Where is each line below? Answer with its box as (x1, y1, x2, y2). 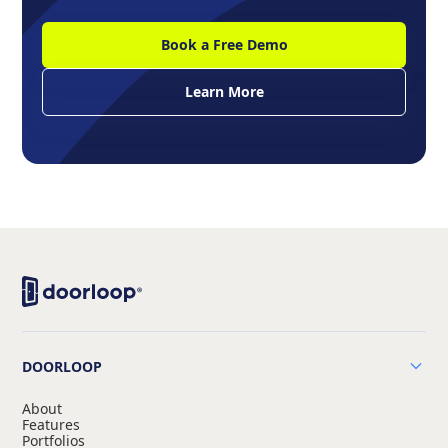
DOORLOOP (22, 356, 103, 376)
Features (22, 414, 81, 434)
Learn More (184, 81, 264, 101)
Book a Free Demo (160, 34, 288, 54)
